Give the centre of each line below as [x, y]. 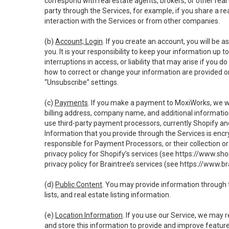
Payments [71, 103]
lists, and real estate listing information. [108, 195]
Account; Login [79, 41]
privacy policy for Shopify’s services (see [110, 154]
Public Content [79, 185]
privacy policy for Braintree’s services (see [112, 164]
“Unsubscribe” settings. [82, 82]
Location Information [89, 215]
